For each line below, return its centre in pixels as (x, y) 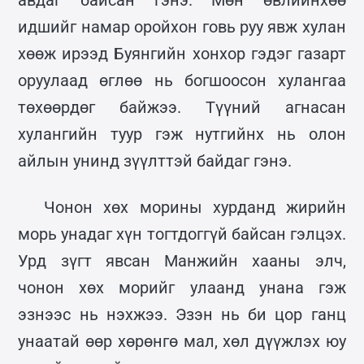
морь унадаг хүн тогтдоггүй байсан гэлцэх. (182, 234)
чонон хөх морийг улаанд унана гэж (182, 287)
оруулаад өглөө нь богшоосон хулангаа (182, 80)
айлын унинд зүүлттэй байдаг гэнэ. (155, 160)
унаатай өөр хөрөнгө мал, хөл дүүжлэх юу (182, 341)
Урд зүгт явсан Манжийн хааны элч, (182, 260)
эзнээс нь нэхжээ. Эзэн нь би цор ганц (182, 314)
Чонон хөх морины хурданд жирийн (195, 207)
